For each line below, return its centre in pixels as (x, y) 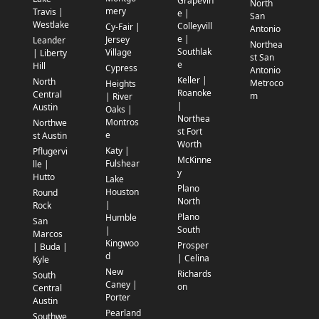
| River (119, 97)
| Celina (193, 258)
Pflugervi (50, 152)
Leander (49, 41)
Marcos (48, 234)
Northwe (50, 123)
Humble (121, 218)
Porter (117, 298)
